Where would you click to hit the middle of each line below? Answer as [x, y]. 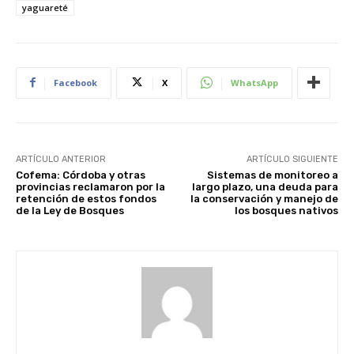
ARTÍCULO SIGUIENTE [292, 159]
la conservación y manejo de [264, 198]
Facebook [75, 82]
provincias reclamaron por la [90, 186]
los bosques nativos [286, 210]
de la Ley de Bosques [70, 210]
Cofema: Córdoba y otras [81, 175]
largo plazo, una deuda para [265, 186]
